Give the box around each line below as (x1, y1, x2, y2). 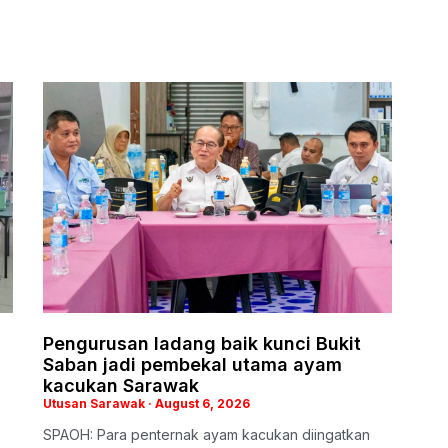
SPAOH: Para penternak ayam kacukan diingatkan (43, 425, 370, 443)
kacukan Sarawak (43, 374, 199, 396)
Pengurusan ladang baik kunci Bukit (43, 332, 361, 354)
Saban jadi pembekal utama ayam (43, 353, 342, 375)
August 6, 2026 (152, 395, 250, 411)
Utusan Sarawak (43, 395, 148, 411)
